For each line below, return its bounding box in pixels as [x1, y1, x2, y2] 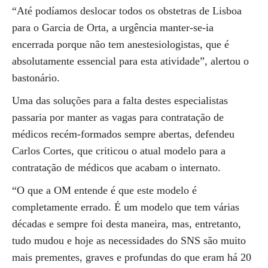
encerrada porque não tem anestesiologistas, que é [12, 38, 229, 50]
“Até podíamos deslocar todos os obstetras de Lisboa [12, 5, 242, 17]
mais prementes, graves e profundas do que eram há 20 [12, 251, 251, 263]
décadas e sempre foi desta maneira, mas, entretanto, [12, 218, 241, 230]
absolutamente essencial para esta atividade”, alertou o [12, 55, 249, 67]
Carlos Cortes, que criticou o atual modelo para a [12, 145, 226, 157]
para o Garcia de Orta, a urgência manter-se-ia [12, 22, 214, 33]
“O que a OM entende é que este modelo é [12, 184, 197, 196]
